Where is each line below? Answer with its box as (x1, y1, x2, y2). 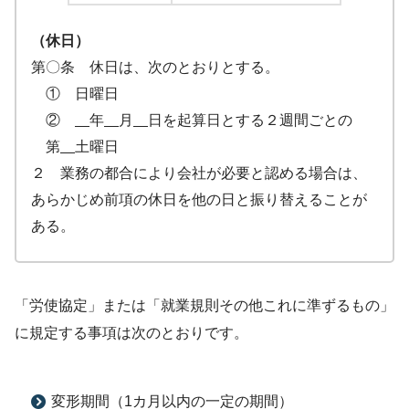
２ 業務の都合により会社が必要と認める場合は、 (31, 165, 367, 182)
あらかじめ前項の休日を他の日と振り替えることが (31, 192, 367, 208)
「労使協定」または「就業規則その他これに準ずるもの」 (15, 298, 394, 314)
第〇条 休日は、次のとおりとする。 (31, 59, 279, 76)
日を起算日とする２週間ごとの (148, 112, 352, 129)
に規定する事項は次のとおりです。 (15, 325, 248, 341)
